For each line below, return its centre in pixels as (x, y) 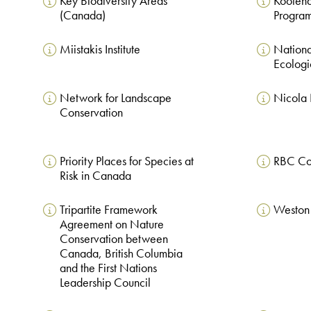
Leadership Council (105, 282)
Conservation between (114, 238)
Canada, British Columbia (121, 253)
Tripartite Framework (108, 209)
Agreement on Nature (111, 224)
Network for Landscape (115, 98)
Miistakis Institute (100, 49)
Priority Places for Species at (126, 161)
